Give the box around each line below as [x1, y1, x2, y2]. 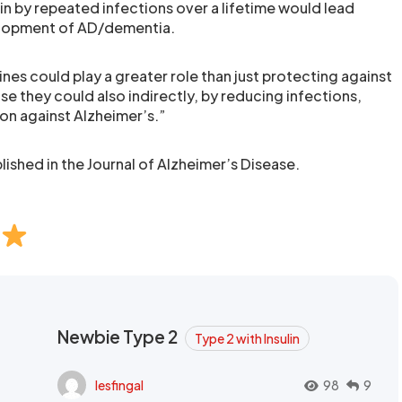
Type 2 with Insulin [195, 330, 300, 346]
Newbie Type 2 [57, 326, 180, 347]
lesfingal [95, 376, 144, 393]
